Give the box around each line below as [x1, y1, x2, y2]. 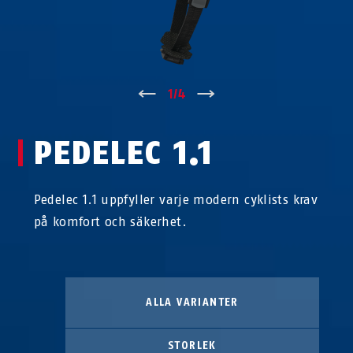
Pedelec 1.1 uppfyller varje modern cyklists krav [33, 191, 318, 207]
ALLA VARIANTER [146, 295, 239, 309]
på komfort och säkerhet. [33, 214, 187, 229]
